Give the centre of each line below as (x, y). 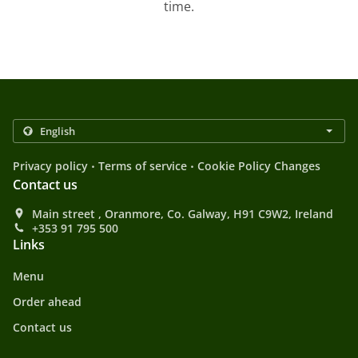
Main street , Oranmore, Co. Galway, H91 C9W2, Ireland (183, 214)
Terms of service (143, 166)
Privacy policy (50, 166)
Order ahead (47, 302)
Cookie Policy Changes (259, 166)
